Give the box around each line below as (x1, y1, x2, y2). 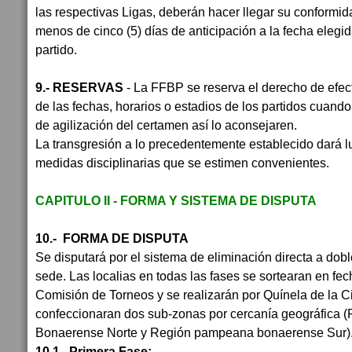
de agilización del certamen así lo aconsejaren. (35, 118, 297, 132)
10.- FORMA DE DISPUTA (35, 231, 192, 245)
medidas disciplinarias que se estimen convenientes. (35, 156, 332, 170)
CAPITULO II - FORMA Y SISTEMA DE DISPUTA (35, 193, 317, 207)
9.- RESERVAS (35, 80, 126, 94)
